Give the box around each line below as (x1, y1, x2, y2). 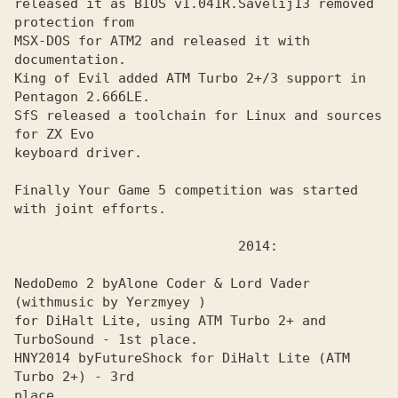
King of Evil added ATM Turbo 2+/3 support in (14, 70, 366, 86)
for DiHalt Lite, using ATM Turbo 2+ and (14, 313, 326, 329)
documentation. (14, 52, 134, 68)
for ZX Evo (14, 126, 94, 142)
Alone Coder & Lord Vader (118, 275, 310, 291)
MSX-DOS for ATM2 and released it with (14, 33, 310, 49)
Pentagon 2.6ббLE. (14, 89, 150, 105)
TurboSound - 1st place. (14, 331, 198, 347)
